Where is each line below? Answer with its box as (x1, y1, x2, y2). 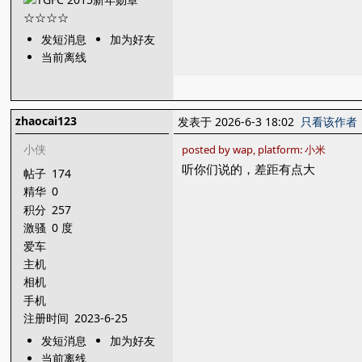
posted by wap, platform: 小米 (182, 142, 326, 157)
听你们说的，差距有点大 (182, 161, 316, 178)
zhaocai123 (15, 113, 78, 128)
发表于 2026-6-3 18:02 (178, 114, 301, 129)
